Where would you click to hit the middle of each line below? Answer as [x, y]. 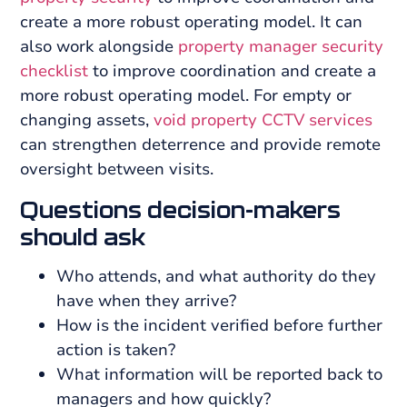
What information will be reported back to [220, 374]
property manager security [281, 47]
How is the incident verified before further [220, 325]
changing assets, [87, 120]
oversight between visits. [117, 169]
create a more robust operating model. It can [192, 22]
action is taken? [116, 349]
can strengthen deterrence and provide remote [201, 145]
